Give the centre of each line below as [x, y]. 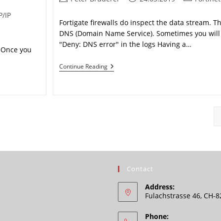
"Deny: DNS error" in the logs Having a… [126, 44]
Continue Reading [84, 66]
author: [71, 9]
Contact [140, 168]
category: [198, 9]
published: [146, 9]
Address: [160, 186]
